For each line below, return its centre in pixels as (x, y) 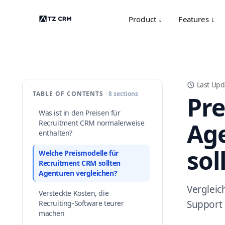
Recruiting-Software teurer (81, 203)
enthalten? (55, 133)
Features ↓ (197, 19)
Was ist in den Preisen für (80, 113)
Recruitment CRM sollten (80, 163)
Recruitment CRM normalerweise (92, 123)
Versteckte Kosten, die (74, 193)
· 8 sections (122, 94)
